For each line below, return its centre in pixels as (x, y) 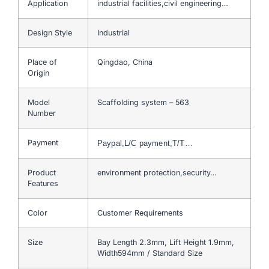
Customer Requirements (140, 213)
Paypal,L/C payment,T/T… (145, 143)
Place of (42, 62)
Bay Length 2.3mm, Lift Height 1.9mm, (166, 242)
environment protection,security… (157, 172)
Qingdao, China (125, 62)
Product (42, 172)
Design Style (50, 32)
